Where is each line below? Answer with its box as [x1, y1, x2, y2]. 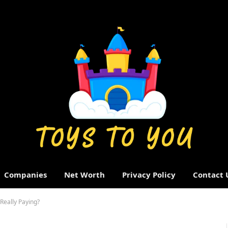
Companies [4, 169, 47, 180]
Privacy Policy [122, 169, 176, 180]
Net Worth [64, 169, 105, 180]
